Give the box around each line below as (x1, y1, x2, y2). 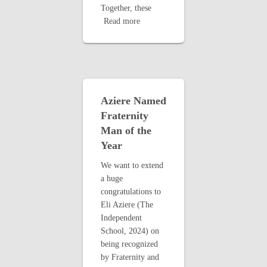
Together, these (101, 4, 151, 13)
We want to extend (101, 161, 163, 170)
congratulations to (101, 187, 161, 196)
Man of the (101, 125, 151, 136)
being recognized (101, 240, 158, 249)
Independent (101, 213, 142, 222)
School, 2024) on (101, 226, 159, 235)
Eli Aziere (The (101, 200, 153, 209)
